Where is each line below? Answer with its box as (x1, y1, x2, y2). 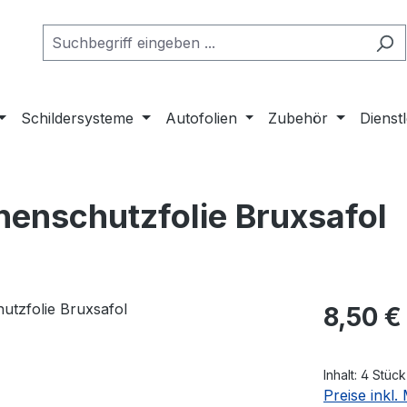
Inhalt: (323, 367, 361, 382)
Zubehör (268, 109, 329, 127)
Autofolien (164, 109, 237, 127)
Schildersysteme (21, 109, 134, 127)
